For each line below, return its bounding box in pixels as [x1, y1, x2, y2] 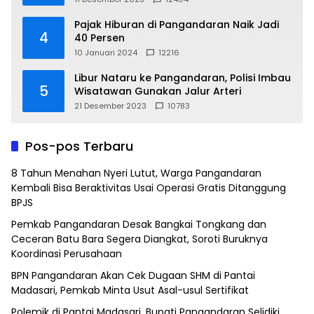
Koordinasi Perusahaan [11, 247, 122, 261]
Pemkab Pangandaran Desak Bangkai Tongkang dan [11, 217, 266, 232]
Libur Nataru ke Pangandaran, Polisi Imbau [74, 71, 291, 86]
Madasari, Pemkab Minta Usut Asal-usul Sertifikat [11, 283, 249, 298]
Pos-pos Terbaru [25, 137, 133, 156]
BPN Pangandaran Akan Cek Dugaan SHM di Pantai [11, 268, 255, 283]
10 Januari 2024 [74, 47, 137, 59]
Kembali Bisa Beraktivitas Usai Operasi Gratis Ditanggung [11, 181, 286, 196]
